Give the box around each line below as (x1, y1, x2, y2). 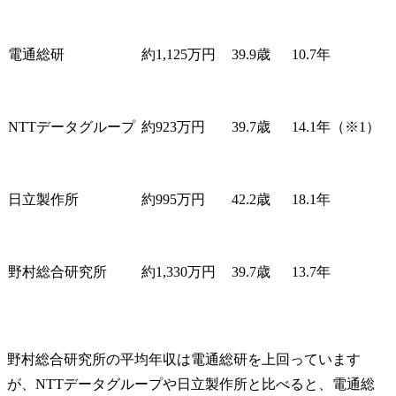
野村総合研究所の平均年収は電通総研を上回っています (7, 351, 361, 367)
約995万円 (141, 191, 205, 207)
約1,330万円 (141, 263, 216, 279)
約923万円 (141, 118, 205, 134)
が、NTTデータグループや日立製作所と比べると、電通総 (7, 376, 375, 392)
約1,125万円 (141, 46, 216, 62)
